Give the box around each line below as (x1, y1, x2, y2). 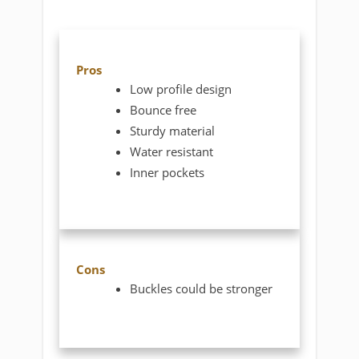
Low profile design (130, 80, 232, 97)
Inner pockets (130, 163, 205, 180)
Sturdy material (130, 122, 216, 139)
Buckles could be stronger (130, 280, 273, 297)
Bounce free (130, 101, 197, 118)
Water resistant (130, 143, 214, 159)
